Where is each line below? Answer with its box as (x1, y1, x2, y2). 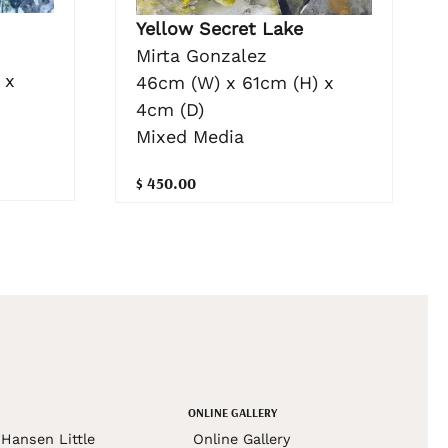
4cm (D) (135, 98, 204, 120)
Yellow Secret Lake (135, 17, 303, 39)
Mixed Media (135, 125, 244, 147)
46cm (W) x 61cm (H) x (135, 71, 334, 93)
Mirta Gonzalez (135, 44, 267, 66)
